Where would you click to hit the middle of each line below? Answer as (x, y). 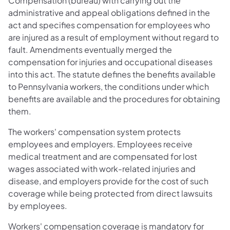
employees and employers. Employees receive (100, 144)
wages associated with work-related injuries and (102, 169)
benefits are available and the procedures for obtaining (114, 99)
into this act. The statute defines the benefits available (112, 74)
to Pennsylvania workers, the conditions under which (109, 87)
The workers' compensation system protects (94, 132)
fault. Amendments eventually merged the (90, 50)
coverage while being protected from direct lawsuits (110, 194)
